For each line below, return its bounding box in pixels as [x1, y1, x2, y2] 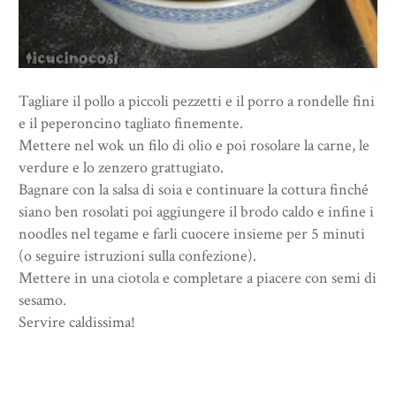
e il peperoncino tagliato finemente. [19, 113, 243, 134]
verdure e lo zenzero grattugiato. [19, 157, 224, 179]
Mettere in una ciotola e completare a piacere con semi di [19, 268, 377, 289]
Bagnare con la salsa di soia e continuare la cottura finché [19, 179, 369, 201]
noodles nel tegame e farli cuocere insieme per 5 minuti [19, 224, 365, 245]
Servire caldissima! [19, 312, 135, 333]
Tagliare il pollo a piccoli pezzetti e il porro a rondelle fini [19, 91, 375, 112]
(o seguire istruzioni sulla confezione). [19, 246, 256, 267]
